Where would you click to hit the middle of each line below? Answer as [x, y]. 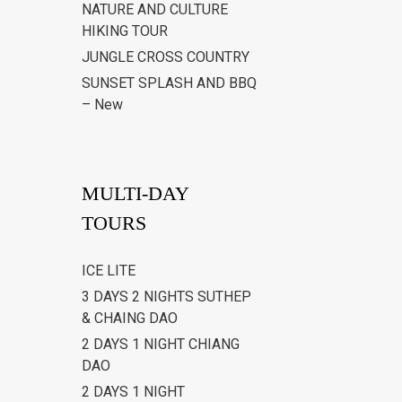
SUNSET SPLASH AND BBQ [169, 83]
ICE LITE [109, 271]
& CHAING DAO [130, 319]
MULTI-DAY [135, 194]
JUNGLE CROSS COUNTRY [166, 57]
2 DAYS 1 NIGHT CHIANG [161, 345]
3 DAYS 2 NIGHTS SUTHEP [166, 297]
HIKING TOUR [125, 31]
